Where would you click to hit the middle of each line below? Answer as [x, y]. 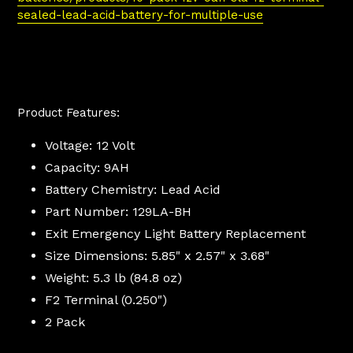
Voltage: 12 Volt [90, 146]
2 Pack [65, 322]
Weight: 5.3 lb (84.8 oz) [113, 278]
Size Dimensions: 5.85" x [118, 256]
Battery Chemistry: [101, 190]
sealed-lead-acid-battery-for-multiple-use [140, 15]
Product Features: [69, 112]
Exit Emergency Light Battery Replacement [177, 234]
